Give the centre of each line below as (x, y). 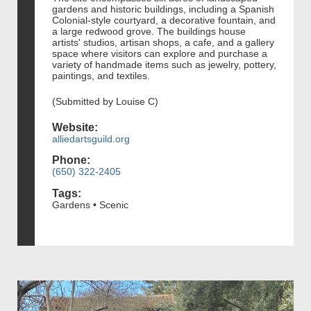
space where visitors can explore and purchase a (160, 53)
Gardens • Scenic (90, 204)
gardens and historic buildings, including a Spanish (163, 9)
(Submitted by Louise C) (105, 101)
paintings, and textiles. (101, 75)
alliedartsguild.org (91, 138)
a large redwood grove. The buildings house (149, 31)
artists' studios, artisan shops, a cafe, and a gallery (163, 42)
